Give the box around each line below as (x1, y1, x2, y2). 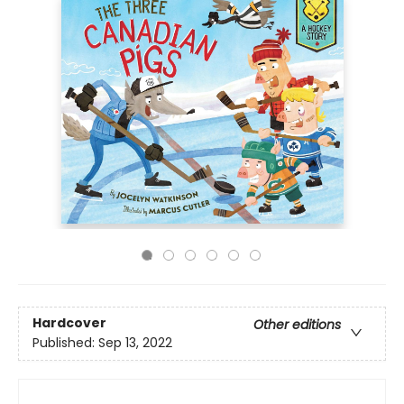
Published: (32, 334, 98, 353)
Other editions (253, 316, 341, 335)
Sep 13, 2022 (98, 334, 172, 353)
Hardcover (32, 314, 106, 333)
